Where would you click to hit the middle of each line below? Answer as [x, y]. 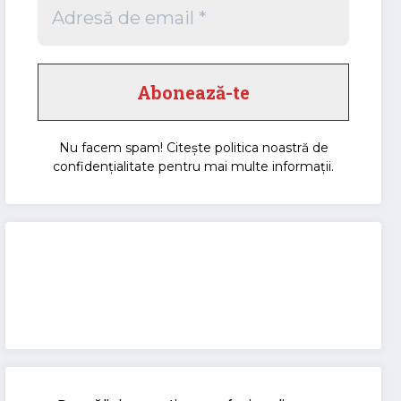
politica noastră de [271, 147]
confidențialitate [104, 166]
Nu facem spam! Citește [137, 147]
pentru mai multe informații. [245, 166]
